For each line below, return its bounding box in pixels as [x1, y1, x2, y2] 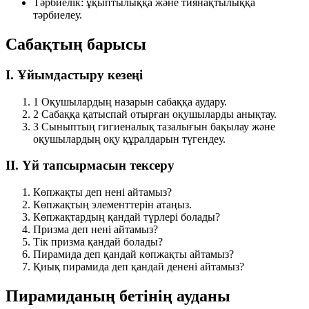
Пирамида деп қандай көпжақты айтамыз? [33, 248, 234, 260]
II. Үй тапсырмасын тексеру [6, 158, 175, 173]
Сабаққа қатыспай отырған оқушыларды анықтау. [41, 108, 277, 120]
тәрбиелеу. [33, 8, 82, 21]
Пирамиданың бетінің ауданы [6, 286, 230, 305]
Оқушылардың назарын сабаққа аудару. [41, 95, 227, 108]
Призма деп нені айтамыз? [33, 223, 158, 235]
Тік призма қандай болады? [33, 235, 163, 248]
